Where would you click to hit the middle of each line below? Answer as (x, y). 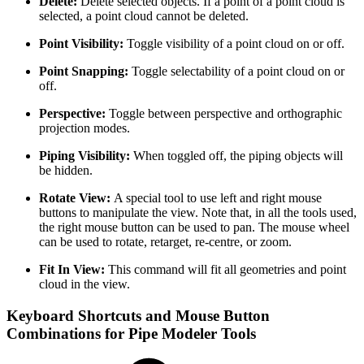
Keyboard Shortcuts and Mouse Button (138, 315)
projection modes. (84, 128)
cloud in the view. (84, 284)
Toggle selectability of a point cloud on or (238, 71)
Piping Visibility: (86, 156)
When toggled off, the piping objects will (238, 156)
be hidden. (66, 171)
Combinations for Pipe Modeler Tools (131, 333)
